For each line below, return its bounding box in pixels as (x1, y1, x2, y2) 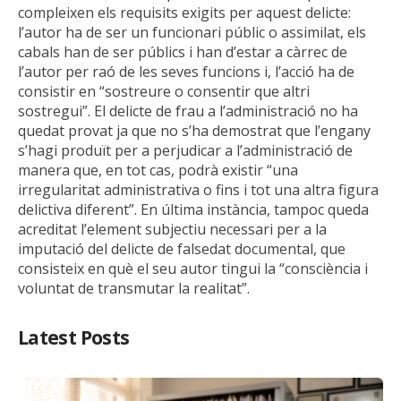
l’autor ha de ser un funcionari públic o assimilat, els (18, 21, 366, 42)
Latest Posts (18, 324, 130, 350)
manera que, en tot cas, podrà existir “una (18, 159, 298, 180)
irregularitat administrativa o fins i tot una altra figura (18, 179, 379, 200)
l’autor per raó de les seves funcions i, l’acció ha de (18, 61, 354, 81)
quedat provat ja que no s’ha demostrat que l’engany (18, 120, 371, 141)
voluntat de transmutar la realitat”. (18, 277, 250, 298)
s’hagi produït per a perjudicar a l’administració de (18, 140, 353, 160)
